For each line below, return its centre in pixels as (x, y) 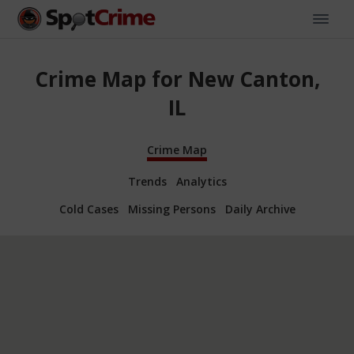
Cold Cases (88, 209)
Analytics (201, 181)
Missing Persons (171, 209)
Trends (147, 181)
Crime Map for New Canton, (177, 79)
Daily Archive (260, 209)
